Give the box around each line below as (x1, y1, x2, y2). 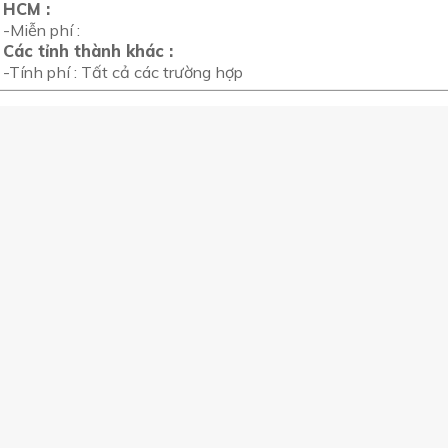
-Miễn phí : (2, 19, 80, 40)
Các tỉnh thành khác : (2, 40, 173, 61)
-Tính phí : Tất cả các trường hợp (2, 61, 243, 82)
